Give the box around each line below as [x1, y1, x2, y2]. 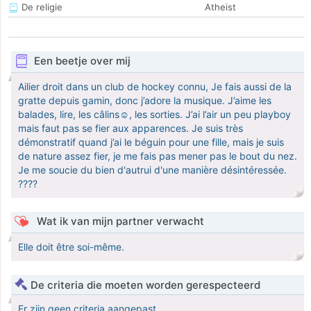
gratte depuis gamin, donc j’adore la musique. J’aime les [18, 94, 271, 107]
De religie [19, 1, 62, 13]
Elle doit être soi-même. [18, 241, 124, 253]
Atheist [205, 1, 236, 13]
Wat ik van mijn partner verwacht [33, 215, 204, 228]
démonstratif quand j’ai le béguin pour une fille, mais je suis [18, 136, 284, 149]
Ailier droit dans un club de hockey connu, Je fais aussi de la [18, 81, 292, 93]
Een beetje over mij [33, 54, 131, 68]
